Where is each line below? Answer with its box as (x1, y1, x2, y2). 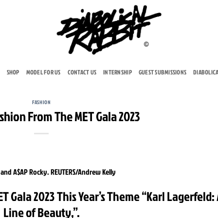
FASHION (32, 98, 51, 106)
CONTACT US (67, 67, 97, 76)
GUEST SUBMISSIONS (138, 67, 187, 76)
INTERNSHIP (103, 67, 132, 76)
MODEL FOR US (26, 67, 61, 76)
